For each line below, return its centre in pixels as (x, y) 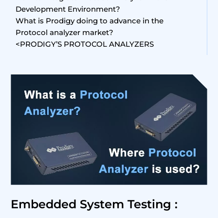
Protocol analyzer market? (65, 32)
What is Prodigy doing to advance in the (90, 21)
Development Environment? (68, 9)
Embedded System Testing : (94, 204)
